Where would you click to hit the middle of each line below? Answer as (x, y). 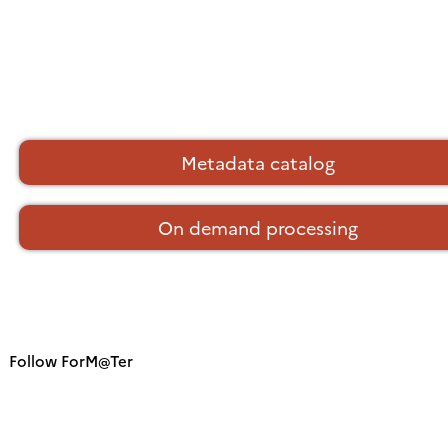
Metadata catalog (258, 163)
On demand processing (258, 228)
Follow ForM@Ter (71, 361)
